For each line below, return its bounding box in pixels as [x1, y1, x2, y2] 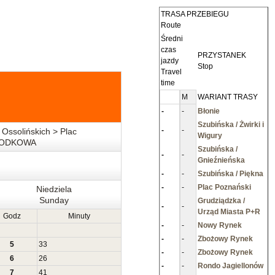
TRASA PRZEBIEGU [161, 10, 229, 18]
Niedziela [36, 184, 72, 194]
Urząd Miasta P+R [198, 207, 260, 216]
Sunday [39, 195, 69, 205]
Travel [161, 68, 182, 76]
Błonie [198, 107, 220, 115]
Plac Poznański [198, 183, 251, 192]
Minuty [68, 212, 90, 220]
